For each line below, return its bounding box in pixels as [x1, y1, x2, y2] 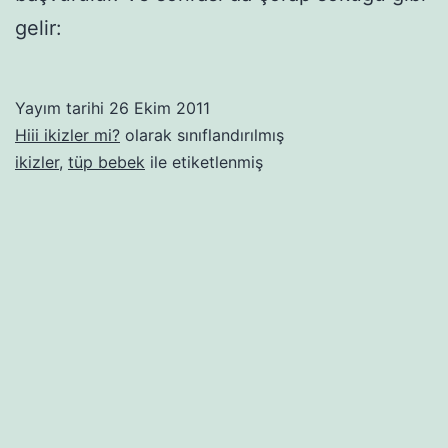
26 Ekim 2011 [109, 97, 210, 118]
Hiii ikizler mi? [15, 124, 120, 145]
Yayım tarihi [15, 97, 109, 118]
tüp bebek [68, 151, 145, 172]
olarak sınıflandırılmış [120, 124, 284, 145]
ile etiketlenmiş [145, 151, 263, 172]
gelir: [15, 15, 62, 40]
